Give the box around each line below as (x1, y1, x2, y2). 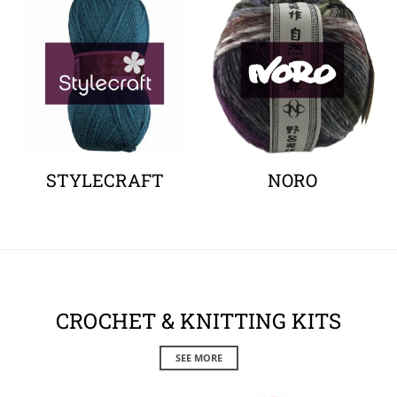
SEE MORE (175, 351, 222, 364)
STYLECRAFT (45, 168, 164, 191)
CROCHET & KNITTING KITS (56, 307, 341, 335)
